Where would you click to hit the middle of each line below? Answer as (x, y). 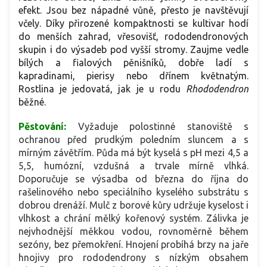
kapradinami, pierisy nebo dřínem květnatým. (133, 76)
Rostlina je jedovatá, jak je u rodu (102, 89)
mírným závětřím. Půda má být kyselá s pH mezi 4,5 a (133, 153)
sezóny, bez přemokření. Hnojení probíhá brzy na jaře (133, 245)
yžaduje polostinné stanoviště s (166, 127)
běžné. (32, 102)
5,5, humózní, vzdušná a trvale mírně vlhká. (133, 166)
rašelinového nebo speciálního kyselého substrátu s (133, 192)
